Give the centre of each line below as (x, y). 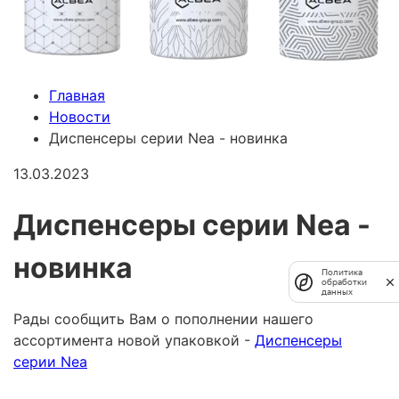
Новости (80, 117)
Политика (342, 272)
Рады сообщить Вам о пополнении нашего (163, 319)
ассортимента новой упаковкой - (134, 341)
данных (337, 292)
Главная (77, 96)
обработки (344, 282)
